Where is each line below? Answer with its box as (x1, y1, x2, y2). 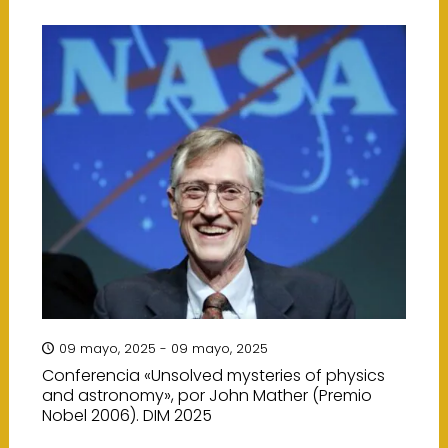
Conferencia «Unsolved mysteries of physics (41, 364, 385, 387)
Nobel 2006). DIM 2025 (41, 404, 212, 427)
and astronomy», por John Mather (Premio (41, 384, 372, 407)
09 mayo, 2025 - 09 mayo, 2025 (58, 339, 268, 358)
